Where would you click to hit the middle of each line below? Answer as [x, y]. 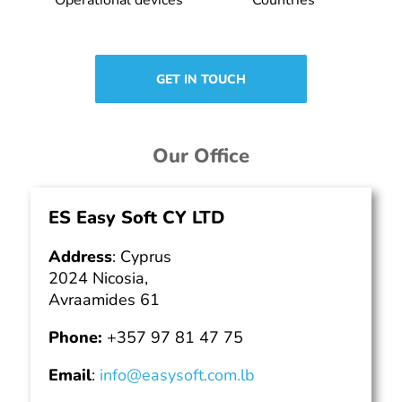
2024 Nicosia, [100, 278]
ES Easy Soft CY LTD [136, 217]
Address [80, 256]
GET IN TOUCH [201, 79]
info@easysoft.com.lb [177, 375]
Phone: [77, 337]
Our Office [201, 156]
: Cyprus [141, 256]
